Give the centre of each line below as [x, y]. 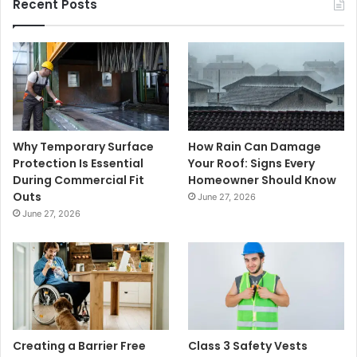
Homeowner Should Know [263, 180]
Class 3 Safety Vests [248, 345]
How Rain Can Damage [255, 146]
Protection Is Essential [78, 163]
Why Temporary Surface [83, 146]
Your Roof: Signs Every [252, 163]
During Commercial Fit [78, 180]
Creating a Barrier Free [79, 345]
